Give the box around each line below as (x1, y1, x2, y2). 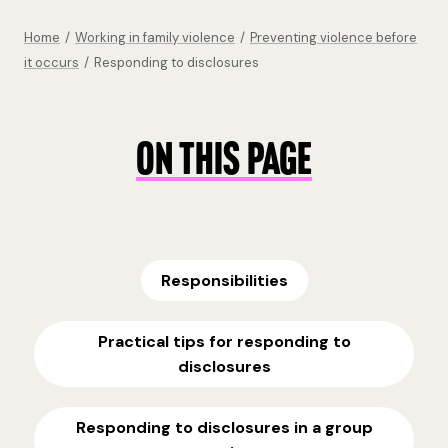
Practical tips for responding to (97, 330, 351, 352)
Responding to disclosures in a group (75, 416, 373, 438)
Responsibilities (160, 269, 288, 291)
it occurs (24, 53, 79, 71)
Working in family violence (75, 28, 235, 46)
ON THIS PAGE (136, 139, 312, 185)
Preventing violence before (250, 28, 417, 46)
